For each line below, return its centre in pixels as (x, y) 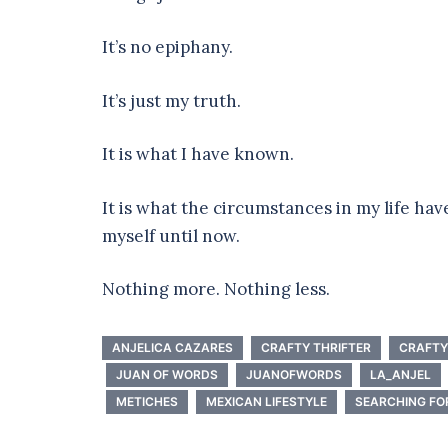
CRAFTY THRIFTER (316, 348)
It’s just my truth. (171, 100)
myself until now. (173, 235)
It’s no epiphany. (169, 47)
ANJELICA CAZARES (172, 348)
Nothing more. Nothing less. (218, 289)
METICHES (147, 402)
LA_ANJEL (400, 375)
